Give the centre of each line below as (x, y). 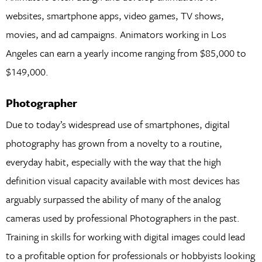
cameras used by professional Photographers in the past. (123, 218)
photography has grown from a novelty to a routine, (114, 143)
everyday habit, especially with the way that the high (113, 161)
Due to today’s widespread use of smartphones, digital (118, 124)
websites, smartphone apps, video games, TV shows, (115, 16)
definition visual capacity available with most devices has (123, 180)
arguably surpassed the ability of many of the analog (113, 199)
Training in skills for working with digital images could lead (125, 236)
